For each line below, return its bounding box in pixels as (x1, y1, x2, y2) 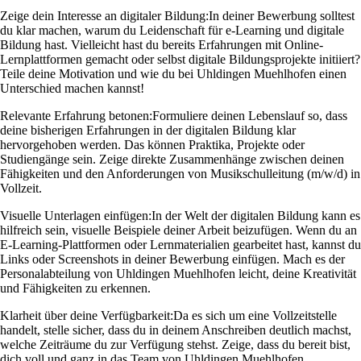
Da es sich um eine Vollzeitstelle (173, 309, 337, 323)
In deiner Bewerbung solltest (209, 9, 355, 23)
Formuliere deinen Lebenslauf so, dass (152, 109, 347, 123)
